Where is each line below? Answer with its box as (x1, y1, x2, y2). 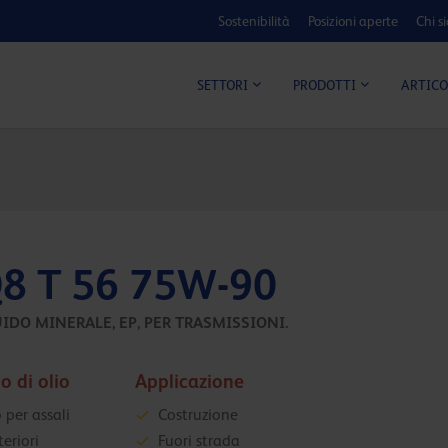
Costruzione (157, 406, 238, 425)
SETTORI (197, 77, 248, 94)
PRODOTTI (293, 77, 356, 94)
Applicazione (134, 370, 244, 392)
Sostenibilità (218, 13, 290, 30)
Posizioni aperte (308, 13, 398, 30)
